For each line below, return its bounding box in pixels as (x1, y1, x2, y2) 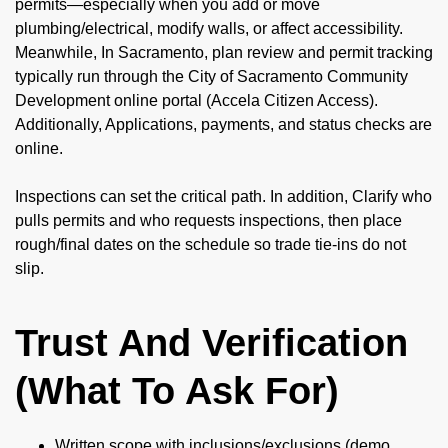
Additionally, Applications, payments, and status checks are (15, 116, 432, 134)
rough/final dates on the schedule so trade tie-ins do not (15, 236, 406, 254)
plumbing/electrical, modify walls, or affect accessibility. (15, 20, 403, 38)
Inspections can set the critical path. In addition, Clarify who (15, 188, 432, 206)
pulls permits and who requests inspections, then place (15, 212, 402, 230)
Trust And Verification (15, 322, 408, 365)
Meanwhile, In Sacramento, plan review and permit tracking (15, 44, 433, 62)
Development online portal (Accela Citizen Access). (15, 92, 378, 110)
